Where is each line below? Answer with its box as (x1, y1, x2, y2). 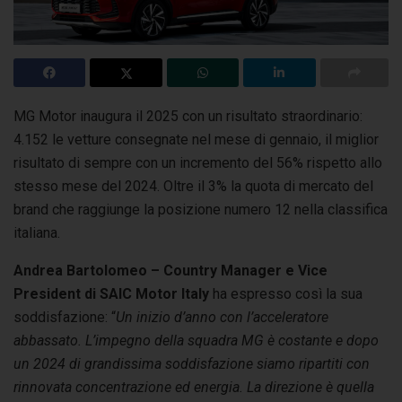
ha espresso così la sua (209, 284, 363, 302)
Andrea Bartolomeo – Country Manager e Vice (13, 261, 328, 279)
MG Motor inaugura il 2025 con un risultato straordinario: (13, 107, 363, 125)
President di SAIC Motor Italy (13, 284, 209, 302)
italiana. (13, 223, 60, 241)
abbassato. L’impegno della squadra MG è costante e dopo (13, 331, 379, 349)
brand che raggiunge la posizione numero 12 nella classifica (13, 200, 388, 218)
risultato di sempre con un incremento (13, 153, 249, 171)
